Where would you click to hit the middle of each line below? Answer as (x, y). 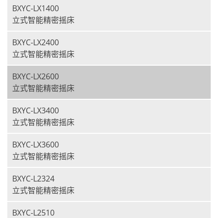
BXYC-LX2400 (36, 42)
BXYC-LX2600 (36, 76)
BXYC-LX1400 (36, 8)
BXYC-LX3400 (36, 110)
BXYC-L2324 (33, 179)
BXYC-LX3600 (36, 145)
